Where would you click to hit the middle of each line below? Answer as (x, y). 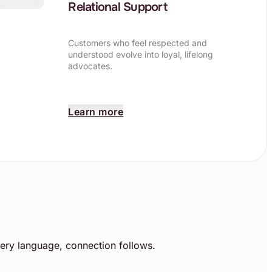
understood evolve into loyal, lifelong (141, 54)
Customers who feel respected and (138, 42)
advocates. (90, 66)
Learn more (96, 111)
